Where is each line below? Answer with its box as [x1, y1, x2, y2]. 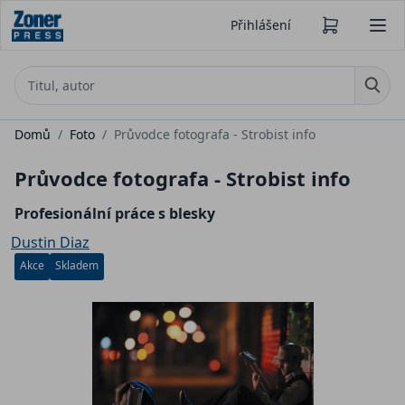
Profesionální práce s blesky [14, 202, 215, 223]
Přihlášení [231, 16, 291, 33]
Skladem [55, 257, 99, 273]
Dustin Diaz [11, 231, 89, 252]
